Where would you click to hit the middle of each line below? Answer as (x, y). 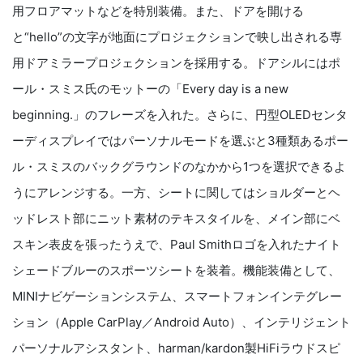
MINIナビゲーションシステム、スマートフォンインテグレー (177, 297)
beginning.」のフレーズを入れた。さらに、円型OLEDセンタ (180, 115)
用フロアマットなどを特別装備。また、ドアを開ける (158, 11)
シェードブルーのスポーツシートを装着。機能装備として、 (176, 271)
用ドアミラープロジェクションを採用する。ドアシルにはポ (176, 63)
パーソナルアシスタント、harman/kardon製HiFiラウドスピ (176, 348)
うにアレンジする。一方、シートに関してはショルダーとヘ (176, 193)
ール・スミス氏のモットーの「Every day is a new (150, 89)
